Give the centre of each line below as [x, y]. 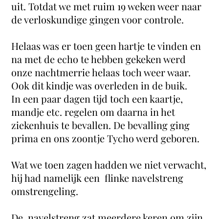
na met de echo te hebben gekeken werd [99, 59]
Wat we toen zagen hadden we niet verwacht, [109, 164]
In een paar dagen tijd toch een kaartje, [97, 99]
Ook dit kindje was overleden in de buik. [101, 85]
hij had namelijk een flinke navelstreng [98, 178]
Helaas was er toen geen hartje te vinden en [106, 46]
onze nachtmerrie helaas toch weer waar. [101, 72]
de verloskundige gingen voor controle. [98, 19]
